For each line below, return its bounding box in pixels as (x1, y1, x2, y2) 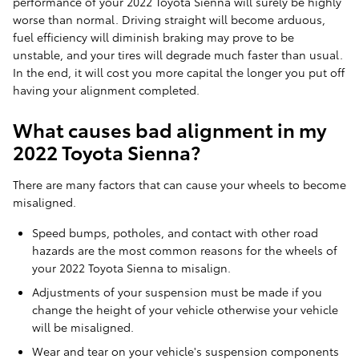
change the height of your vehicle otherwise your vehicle (32, 301, 338, 318)
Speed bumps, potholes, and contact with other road (32, 224, 318, 241)
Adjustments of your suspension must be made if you (32, 284, 322, 301)
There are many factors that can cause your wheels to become (13, 176, 346, 193)
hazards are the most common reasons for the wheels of (32, 242, 337, 259)
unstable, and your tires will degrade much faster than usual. (13, 46, 343, 63)
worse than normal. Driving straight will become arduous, (13, 11, 325, 28)
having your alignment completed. (13, 82, 200, 99)
